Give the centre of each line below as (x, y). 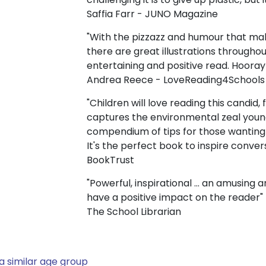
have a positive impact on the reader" (175, 198)
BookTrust (110, 160)
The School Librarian (134, 212)
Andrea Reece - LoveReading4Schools (176, 80)
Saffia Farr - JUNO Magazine (152, 14)
